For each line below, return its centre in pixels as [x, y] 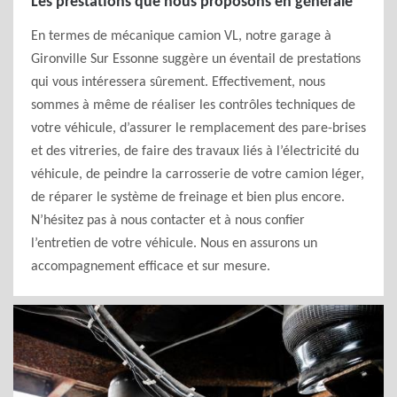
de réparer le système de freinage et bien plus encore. [188, 198]
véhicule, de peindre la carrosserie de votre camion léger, [198, 175]
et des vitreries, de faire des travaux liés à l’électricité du [195, 152]
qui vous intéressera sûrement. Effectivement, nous [178, 82]
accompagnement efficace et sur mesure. [151, 267]
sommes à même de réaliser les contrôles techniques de [193, 105]
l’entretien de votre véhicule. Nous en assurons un [174, 244]
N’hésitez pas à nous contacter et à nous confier [168, 221]
